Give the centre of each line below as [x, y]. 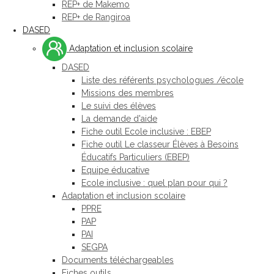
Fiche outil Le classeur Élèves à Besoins [160, 144]
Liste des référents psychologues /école [162, 80]
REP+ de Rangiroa [96, 17]
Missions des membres [128, 93]
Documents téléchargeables [118, 260]
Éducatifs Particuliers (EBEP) [135, 157]
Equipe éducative [115, 170]
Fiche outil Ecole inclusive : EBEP [146, 131]
